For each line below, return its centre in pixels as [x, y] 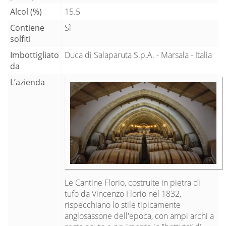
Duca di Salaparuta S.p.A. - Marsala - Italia [138, 55]
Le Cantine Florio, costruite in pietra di [132, 182]
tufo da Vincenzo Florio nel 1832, [123, 193]
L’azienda [27, 82]
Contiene [27, 27]
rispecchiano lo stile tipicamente [123, 205]
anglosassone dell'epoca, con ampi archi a [139, 216]
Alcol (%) [26, 11]
